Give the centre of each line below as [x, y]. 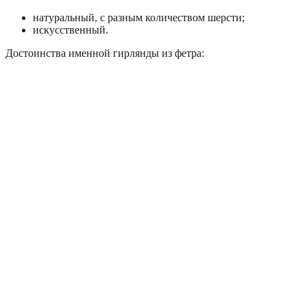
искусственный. [71, 29]
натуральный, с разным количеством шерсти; [139, 17]
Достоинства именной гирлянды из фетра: [105, 53]
